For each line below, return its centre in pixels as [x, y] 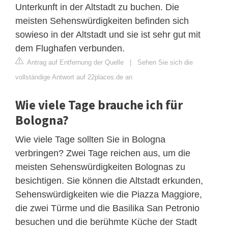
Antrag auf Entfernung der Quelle [75, 63]
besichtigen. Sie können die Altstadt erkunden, [109, 181]
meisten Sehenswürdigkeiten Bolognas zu [100, 167]
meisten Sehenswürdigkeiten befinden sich [102, 21]
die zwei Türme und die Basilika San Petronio [107, 208]
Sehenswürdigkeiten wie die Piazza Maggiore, [109, 195]
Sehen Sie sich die [165, 63]
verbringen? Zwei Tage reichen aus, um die [103, 153]
